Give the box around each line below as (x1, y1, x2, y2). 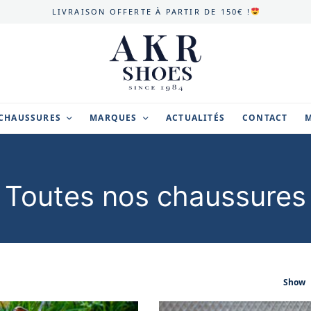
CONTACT (242, 112, 288, 124)
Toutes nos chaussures (5, 178, 306, 213)
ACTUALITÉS (165, 112, 225, 124)
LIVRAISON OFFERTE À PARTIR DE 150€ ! (51, 6, 251, 17)
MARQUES (90, 112, 137, 124)
